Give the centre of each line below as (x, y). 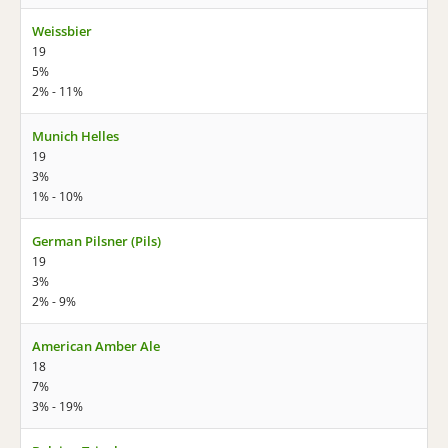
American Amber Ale (96, 346)
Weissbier (62, 31)
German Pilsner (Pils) (96, 241)
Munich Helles (75, 136)
